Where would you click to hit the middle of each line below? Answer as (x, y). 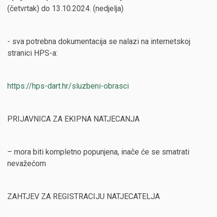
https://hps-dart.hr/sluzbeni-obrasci (68, 86)
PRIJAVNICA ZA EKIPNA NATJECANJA (73, 119)
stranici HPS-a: (32, 53)
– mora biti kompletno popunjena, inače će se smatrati (98, 152)
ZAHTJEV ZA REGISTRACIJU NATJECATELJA (84, 196)
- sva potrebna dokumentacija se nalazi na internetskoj (99, 41)
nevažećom (27, 163)
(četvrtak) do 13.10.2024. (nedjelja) (65, 8)
